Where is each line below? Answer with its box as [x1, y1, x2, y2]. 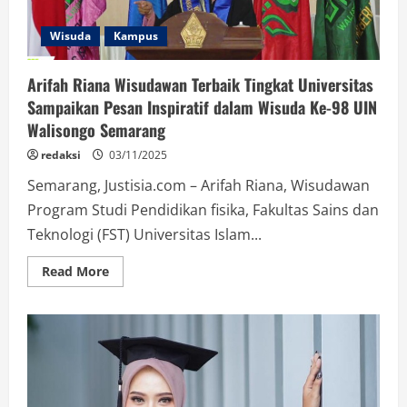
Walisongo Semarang [27, 117, 165, 142]
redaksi [41, 146, 81, 163]
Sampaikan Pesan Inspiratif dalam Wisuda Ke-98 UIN [27, 94, 377, 119]
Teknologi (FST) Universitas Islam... [27, 223, 262, 244]
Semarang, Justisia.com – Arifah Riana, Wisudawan [27, 174, 370, 195]
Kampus [114, 27, 158, 44]
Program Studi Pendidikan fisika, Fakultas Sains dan [27, 199, 379, 220]
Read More [42, 262, 109, 280]
